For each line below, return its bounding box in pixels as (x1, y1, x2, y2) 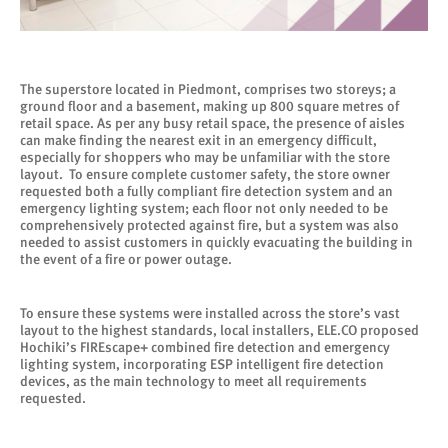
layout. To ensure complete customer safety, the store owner (20, 165, 390, 182)
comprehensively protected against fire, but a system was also (20, 216, 399, 233)
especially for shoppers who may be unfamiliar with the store (20, 148, 390, 165)
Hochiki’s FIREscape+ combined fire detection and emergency (20, 338, 390, 355)
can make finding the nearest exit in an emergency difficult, (20, 131, 377, 148)
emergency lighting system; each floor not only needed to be (20, 199, 388, 216)
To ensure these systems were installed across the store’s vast (20, 304, 400, 321)
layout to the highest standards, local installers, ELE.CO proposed (20, 321, 419, 338)
